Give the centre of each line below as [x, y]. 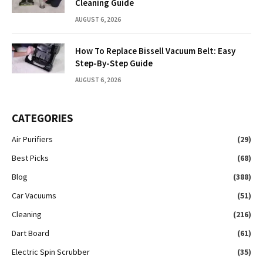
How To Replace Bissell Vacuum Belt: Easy [155, 51]
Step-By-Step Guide [114, 63]
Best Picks [30, 158]
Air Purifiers [32, 139]
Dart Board [31, 233]
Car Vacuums [34, 196]
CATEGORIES [42, 118]
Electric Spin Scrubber [51, 252]
